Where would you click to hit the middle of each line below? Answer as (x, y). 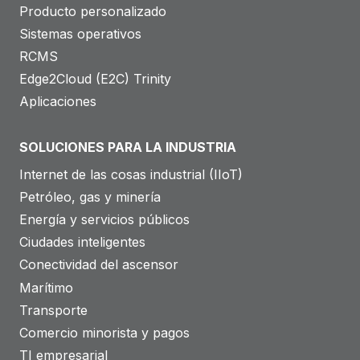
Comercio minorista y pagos (104, 332)
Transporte (53, 310)
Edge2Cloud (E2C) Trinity (95, 79)
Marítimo (46, 287)
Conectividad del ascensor (99, 265)
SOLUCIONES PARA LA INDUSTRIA (128, 147)
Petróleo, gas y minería (90, 196)
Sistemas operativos (80, 33)
